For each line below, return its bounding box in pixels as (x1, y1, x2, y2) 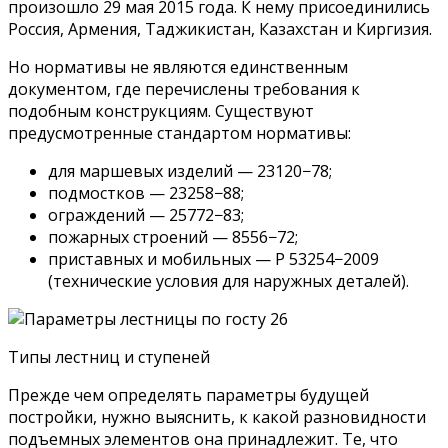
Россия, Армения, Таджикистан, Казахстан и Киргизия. (8, 17, 432, 40)
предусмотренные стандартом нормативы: (8, 121, 351, 144)
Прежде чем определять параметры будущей (8, 383, 369, 406)
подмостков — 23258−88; (48, 181, 244, 204)
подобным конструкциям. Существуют (8, 99, 314, 122)
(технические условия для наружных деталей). (48, 269, 409, 292)
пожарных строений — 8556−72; (48, 225, 298, 248)
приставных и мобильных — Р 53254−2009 (48, 247, 379, 270)
